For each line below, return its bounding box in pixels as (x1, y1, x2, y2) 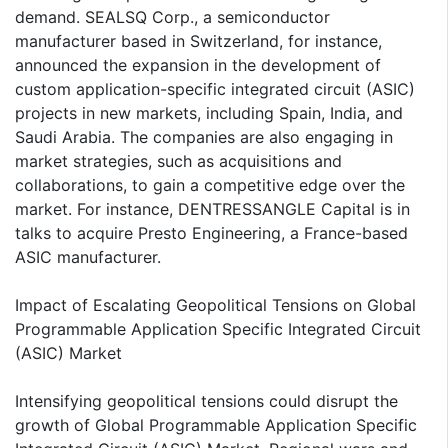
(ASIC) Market (15, 343, 122, 364)
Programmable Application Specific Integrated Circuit (15, 319, 421, 340)
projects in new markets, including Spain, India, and (15, 103, 403, 124)
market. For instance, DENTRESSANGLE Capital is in (15, 199, 410, 220)
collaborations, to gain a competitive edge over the (15, 175, 405, 196)
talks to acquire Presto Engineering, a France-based (15, 223, 408, 244)
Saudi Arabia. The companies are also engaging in (15, 127, 393, 148)
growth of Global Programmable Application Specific (15, 415, 417, 436)
